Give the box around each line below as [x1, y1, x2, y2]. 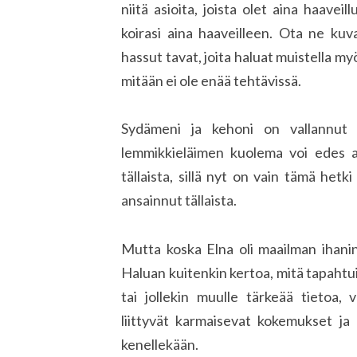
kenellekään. [121, 335, 198, 353]
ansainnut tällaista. [121, 191, 237, 210]
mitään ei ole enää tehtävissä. [121, 71, 301, 89]
